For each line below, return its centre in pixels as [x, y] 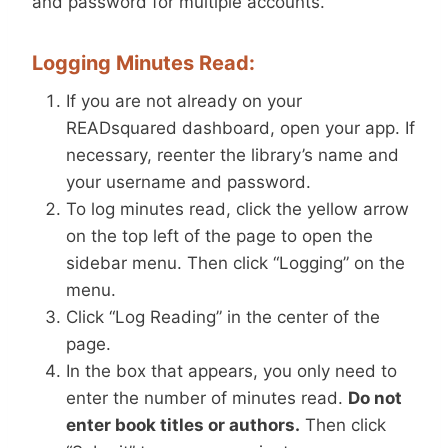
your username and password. [188, 182]
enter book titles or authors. [183, 425]
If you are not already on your [184, 101]
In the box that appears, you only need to [231, 371]
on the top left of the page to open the [219, 236]
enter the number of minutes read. [207, 398]
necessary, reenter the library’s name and [232, 155]
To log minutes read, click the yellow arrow [237, 209]
